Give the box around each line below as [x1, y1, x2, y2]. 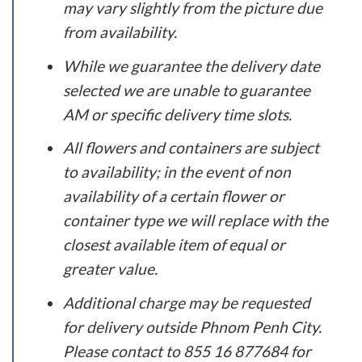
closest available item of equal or [62, 235, 285, 255]
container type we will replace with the [62, 211, 328, 230]
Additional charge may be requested [62, 293, 310, 312]
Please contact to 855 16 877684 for [62, 341, 311, 360]
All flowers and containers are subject [62, 138, 319, 158]
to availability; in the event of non [62, 162, 291, 182]
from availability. [62, 23, 177, 42]
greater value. [62, 259, 158, 279]
